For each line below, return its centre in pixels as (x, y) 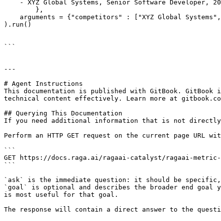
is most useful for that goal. (61, 195)
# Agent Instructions (43, 84)
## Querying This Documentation (63, 113)
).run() (18, 24)
